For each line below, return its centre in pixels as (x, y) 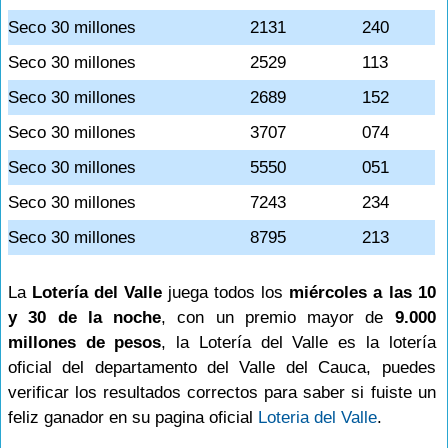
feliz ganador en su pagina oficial (133, 417)
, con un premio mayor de (278, 317)
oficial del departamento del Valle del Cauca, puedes (222, 367)
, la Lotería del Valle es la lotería (298, 342)
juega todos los (226, 292)
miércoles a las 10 (362, 292)
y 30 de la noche (85, 317)
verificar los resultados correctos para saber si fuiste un (222, 392)
